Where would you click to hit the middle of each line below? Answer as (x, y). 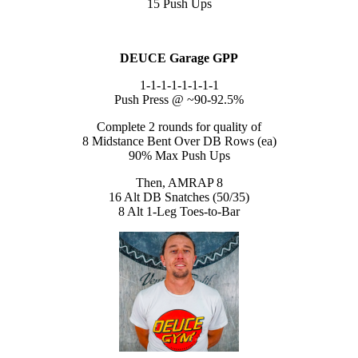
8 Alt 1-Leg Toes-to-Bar (179, 212)
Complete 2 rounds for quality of (179, 127)
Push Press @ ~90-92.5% (179, 100)
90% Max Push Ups (179, 156)
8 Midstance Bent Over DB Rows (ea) (179, 141)
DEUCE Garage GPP (179, 58)
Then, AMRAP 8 (179, 183)
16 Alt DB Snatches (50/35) (179, 197)
